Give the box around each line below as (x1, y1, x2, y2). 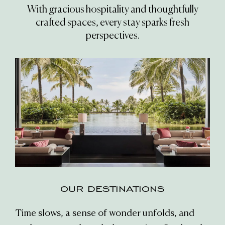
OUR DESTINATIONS (60, 184, 165, 194)
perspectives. (85, 31, 140, 41)
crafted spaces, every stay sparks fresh (36, 18, 189, 28)
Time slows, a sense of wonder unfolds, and (15, 209, 194, 218)
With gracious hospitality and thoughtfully (27, 5, 198, 15)
